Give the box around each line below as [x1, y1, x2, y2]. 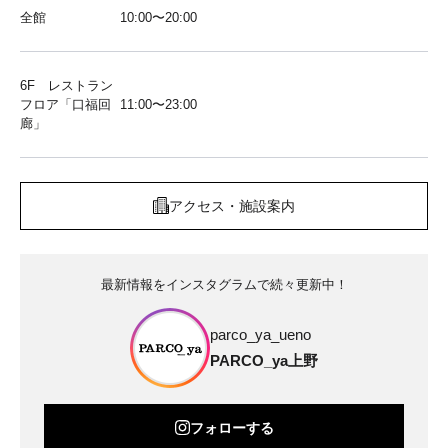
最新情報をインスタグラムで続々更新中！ [100, 276, 348, 292]
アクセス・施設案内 [169, 197, 295, 214]
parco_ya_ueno [210, 325, 311, 343]
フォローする [189, 419, 274, 436]
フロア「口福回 [20, 96, 111, 112]
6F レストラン [20, 77, 113, 93]
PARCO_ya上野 [210, 351, 318, 369]
